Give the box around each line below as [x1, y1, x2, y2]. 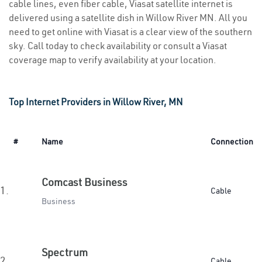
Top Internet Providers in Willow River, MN [9, 96, 183, 108]
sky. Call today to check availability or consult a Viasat [9, 40, 227, 51]
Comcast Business [42, 175, 127, 189]
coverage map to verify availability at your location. [9, 54, 216, 65]
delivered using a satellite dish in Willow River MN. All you [9, 12, 247, 23]
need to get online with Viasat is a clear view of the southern [9, 26, 252, 37]
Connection [211, 136, 253, 147]
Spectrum [42, 246, 88, 259]
